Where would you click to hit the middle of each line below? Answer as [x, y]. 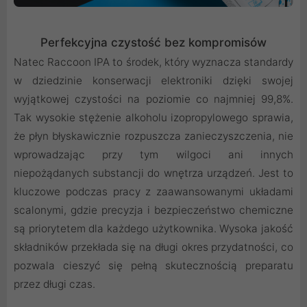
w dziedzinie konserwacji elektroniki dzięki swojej [153, 80]
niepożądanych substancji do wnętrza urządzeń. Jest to [153, 173]
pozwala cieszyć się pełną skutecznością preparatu [153, 265]
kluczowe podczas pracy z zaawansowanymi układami [153, 191]
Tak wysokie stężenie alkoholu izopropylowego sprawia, [153, 117]
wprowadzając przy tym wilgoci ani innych [153, 154]
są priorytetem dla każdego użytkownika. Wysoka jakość [153, 228]
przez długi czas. [54, 284]
